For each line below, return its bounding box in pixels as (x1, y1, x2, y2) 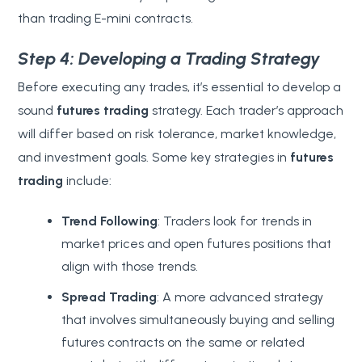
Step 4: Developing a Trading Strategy (18, 47, 321, 69)
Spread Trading (61, 288, 158, 305)
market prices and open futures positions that (61, 235, 332, 251)
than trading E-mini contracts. (18, 10, 194, 26)
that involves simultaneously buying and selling (61, 311, 335, 327)
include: (63, 172, 112, 188)
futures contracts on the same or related (61, 334, 305, 350)
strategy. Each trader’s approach (149, 102, 344, 118)
